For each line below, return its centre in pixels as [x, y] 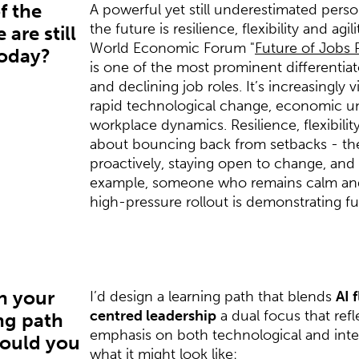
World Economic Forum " [172, 48]
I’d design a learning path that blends [212, 296]
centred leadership [153, 315]
